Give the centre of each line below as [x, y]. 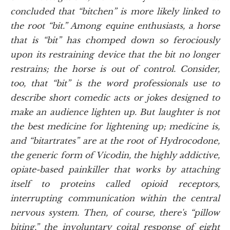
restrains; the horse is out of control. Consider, [115, 69]
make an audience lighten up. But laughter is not [115, 112]
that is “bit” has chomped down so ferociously [115, 40]
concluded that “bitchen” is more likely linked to [115, 11]
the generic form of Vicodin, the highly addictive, [115, 155]
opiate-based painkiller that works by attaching [115, 169]
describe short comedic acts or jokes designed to [115, 97]
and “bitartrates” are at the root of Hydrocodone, [115, 140]
